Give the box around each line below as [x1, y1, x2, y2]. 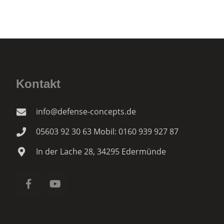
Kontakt [15, 77, 60, 90]
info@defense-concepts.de [35, 106, 136, 117]
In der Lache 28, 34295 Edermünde [35, 146, 166, 157]
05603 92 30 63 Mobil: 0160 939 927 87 [35, 126, 178, 137]
